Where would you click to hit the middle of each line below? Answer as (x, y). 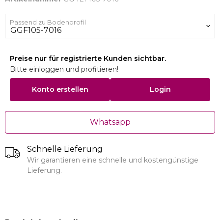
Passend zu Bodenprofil (48, 22)
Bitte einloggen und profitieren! (64, 69)
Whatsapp (110, 122)
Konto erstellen (60, 89)
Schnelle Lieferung (65, 149)
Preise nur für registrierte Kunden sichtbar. (88, 58)
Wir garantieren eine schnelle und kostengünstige (113, 160)
